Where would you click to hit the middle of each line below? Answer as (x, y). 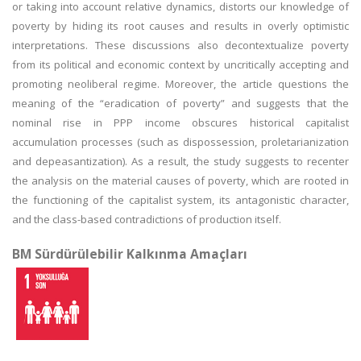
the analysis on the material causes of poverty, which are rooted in (180, 180)
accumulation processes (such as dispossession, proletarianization (180, 142)
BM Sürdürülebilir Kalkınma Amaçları (130, 254)
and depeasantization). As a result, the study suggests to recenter (180, 161)
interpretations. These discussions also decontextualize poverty (180, 45)
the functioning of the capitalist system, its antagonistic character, (180, 200)
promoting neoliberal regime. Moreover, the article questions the (180, 84)
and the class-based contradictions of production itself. (147, 219)
